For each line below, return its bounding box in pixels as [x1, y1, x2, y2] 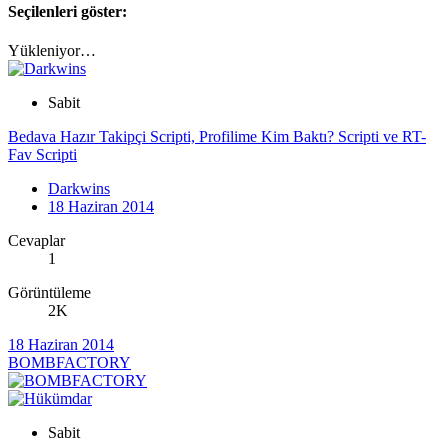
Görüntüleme [8, 284, 91, 302]
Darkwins [48, 180, 110, 198]
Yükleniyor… [8, 42, 96, 60]
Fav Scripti [8, 146, 77, 164]
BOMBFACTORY [8, 354, 131, 372]
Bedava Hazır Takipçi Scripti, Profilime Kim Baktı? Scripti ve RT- [8, 128, 426, 146]
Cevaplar [8, 232, 65, 250]
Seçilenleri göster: [8, 3, 127, 21]
